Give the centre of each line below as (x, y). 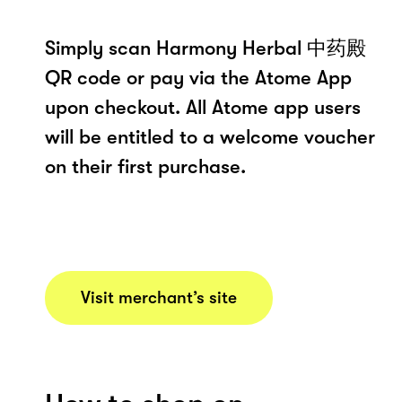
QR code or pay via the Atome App (198, 77)
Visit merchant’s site (159, 297)
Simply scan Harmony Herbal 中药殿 (205, 48)
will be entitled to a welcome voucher (210, 136)
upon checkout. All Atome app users (203, 107)
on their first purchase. (145, 166)
